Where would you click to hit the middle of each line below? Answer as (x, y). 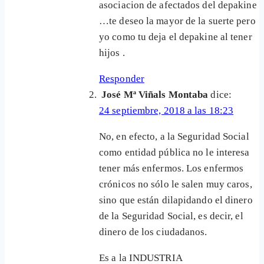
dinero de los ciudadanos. (153, 232)
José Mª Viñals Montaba (155, 95)
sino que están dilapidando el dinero (176, 200)
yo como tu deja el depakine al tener (176, 37)
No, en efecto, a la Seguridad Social (174, 137)
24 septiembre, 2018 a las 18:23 (166, 111)
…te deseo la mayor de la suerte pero (177, 21)
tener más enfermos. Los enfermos (171, 169)
